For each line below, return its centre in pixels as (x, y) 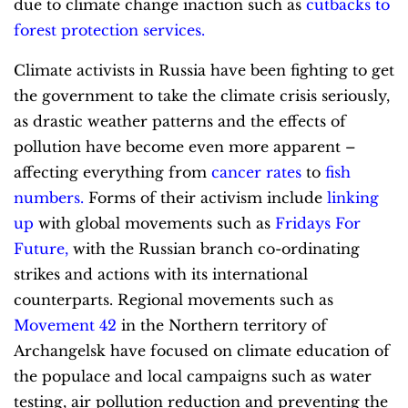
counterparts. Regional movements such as (173, 299)
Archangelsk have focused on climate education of (202, 350)
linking (353, 197)
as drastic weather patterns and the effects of (180, 121)
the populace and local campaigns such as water (193, 376)
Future (39, 248)
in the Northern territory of (222, 325)
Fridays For (318, 223)
